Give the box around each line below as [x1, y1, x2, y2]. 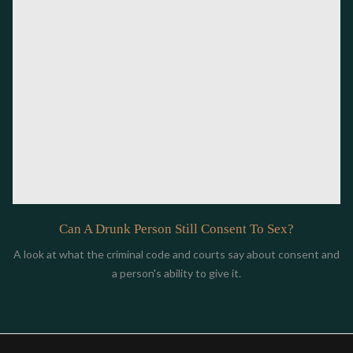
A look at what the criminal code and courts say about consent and [13, 247, 340, 261]
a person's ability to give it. [112, 266, 241, 280]
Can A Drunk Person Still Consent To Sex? [59, 221, 294, 236]
